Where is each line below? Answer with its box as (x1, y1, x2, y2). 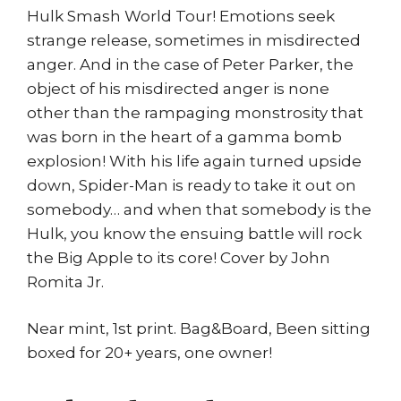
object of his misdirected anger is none (27, 79, 329, 98)
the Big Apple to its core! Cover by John (27, 248, 330, 267)
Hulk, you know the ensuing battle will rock (27, 224, 362, 243)
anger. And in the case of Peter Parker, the (27, 55, 354, 73)
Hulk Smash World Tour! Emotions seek (27, 6, 335, 25)
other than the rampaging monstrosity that (27, 103, 363, 122)
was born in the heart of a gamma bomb (27, 127, 342, 146)
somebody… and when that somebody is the (27, 200, 371, 218)
